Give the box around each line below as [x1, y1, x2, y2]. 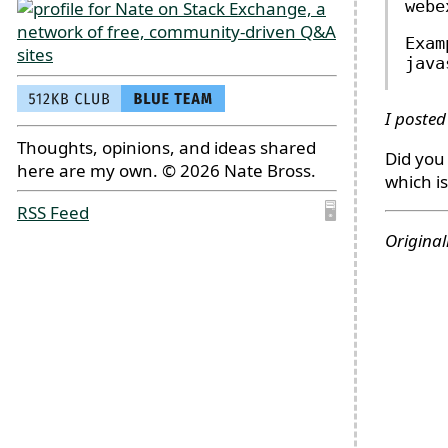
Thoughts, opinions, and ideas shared [17, 135, 316, 159]
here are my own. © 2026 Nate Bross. [17, 158, 316, 182]
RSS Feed [17, 200, 89, 224]
